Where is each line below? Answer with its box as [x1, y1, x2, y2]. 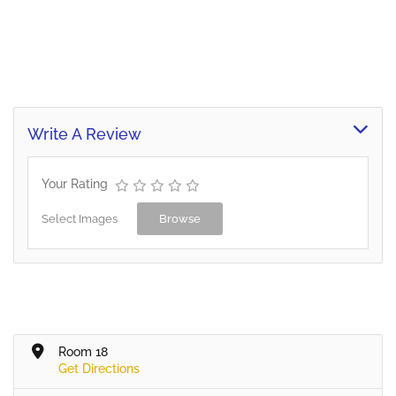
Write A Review [27, 125, 141, 144]
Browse [159, 212, 201, 226]
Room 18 [58, 345, 108, 360]
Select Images [42, 212, 118, 226]
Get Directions [58, 362, 140, 377]
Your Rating [42, 177, 108, 192]
